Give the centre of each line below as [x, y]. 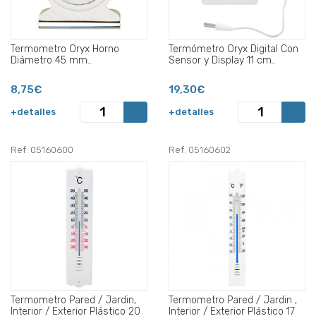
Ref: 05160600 [42, 150]
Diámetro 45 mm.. [51, 60]
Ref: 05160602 [200, 150]
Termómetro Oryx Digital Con [233, 49]
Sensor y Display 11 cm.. [222, 60]
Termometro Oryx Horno [65, 49]
